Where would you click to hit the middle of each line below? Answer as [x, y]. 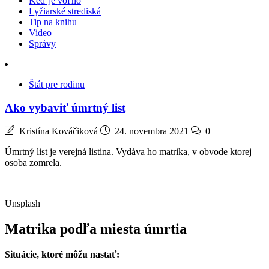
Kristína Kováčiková [59, 131]
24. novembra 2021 [152, 131]
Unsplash [23, 204]
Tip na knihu [53, 22]
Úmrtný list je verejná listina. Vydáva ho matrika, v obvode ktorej [128, 152]
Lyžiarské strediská [65, 11]
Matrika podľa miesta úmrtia [96, 229]
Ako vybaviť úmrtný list [65, 107]
